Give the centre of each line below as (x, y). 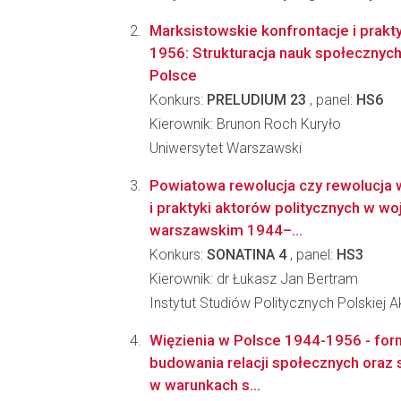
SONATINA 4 (247, 255)
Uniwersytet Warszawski (226, 148)
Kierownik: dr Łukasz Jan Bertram (254, 279)
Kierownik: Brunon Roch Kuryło (245, 124)
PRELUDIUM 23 (256, 100)
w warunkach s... (205, 385)
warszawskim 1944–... (226, 230)
